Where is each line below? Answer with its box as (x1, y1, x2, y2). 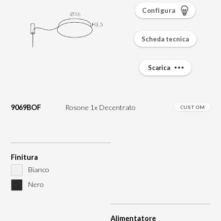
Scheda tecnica (142, 35, 189, 43)
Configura (142, 6, 176, 15)
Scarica (148, 64, 172, 72)
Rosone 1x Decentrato (65, 103, 136, 112)
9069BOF (10, 103, 41, 112)
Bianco (26, 165, 49, 174)
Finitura (10, 153, 38, 162)
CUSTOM (180, 104, 205, 110)
